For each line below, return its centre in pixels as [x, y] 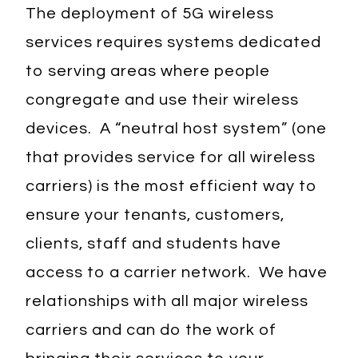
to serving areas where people [148, 71]
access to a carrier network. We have [177, 272]
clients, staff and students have [154, 244]
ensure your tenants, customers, [155, 215]
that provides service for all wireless [171, 157]
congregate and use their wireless [163, 100]
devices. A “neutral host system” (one [177, 129]
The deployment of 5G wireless [150, 14]
